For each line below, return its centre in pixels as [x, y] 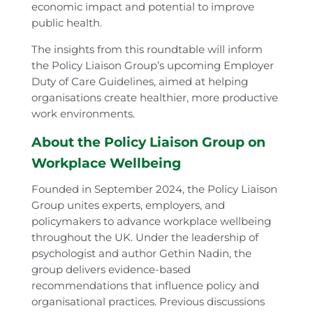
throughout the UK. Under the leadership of [145, 238]
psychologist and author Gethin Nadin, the [141, 254]
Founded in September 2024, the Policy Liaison [154, 189]
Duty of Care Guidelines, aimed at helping [139, 82]
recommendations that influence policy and [145, 286]
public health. [66, 23]
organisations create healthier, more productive [154, 98]
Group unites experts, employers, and [128, 205]
